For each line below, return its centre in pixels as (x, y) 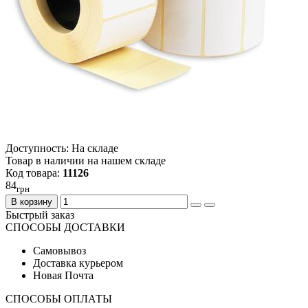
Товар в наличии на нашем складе (86, 161)
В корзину (32, 202)
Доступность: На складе (62, 148)
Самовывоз (59, 251)
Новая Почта (63, 276)
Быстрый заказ (40, 215)
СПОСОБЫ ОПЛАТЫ (59, 299)
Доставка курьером (78, 263)
